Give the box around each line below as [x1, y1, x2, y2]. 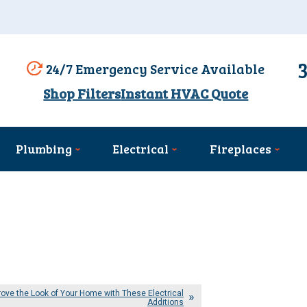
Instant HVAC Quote [121, 84, 249, 103]
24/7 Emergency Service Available [46, 58, 265, 78]
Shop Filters [43, 84, 121, 103]
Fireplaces [209, 140, 271, 158]
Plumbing [16, 140, 73, 158]
